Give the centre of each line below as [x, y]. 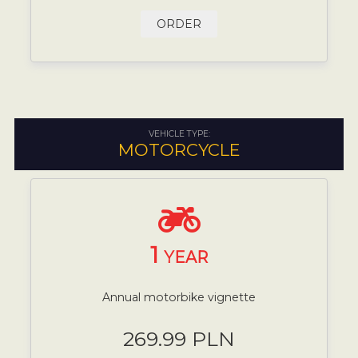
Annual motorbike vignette [179, 297]
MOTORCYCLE [179, 149]
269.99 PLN [179, 338]
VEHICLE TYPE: [179, 133]
